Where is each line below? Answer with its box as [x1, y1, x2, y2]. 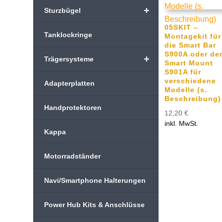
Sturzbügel [44, 6, 81, 14]
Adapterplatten [44, 79, 95, 87]
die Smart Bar [164, 41, 216, 49]
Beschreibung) [164, 94, 221, 103]
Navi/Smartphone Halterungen [44, 176, 146, 184]
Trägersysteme [44, 55, 94, 63]
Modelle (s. [164, 85, 207, 94]
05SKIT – [164, 23, 198, 31]
